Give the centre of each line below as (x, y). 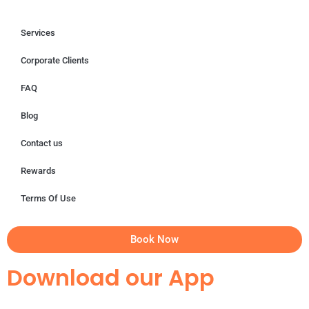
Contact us (42, 143)
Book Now (154, 240)
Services (38, 33)
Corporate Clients (55, 61)
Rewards (38, 171)
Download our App (111, 278)
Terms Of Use (48, 199)
